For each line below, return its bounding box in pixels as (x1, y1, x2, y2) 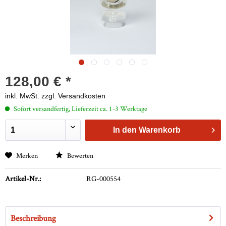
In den (113, 126, 137, 135)
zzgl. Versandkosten (41, 92, 105, 100)
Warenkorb (139, 126, 181, 135)
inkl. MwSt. (5, 92, 41, 100)
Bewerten (66, 151, 93, 160)
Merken (16, 151, 38, 160)
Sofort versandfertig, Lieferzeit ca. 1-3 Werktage (12, 104, 147, 114)
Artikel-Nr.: (5, 174, 41, 184)
